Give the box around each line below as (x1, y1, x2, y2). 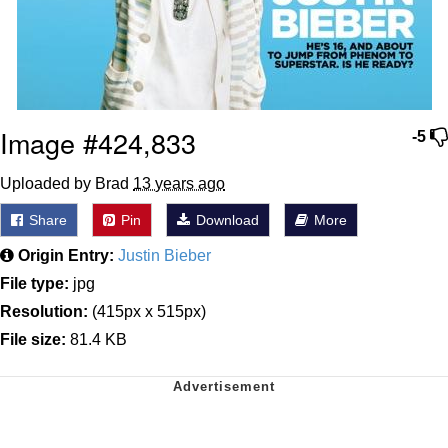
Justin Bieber (118, 246, 211, 264)
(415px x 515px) (88, 302, 206, 320)
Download (192, 211, 259, 228)
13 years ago (133, 174, 225, 192)
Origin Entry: (18, 246, 114, 264)
